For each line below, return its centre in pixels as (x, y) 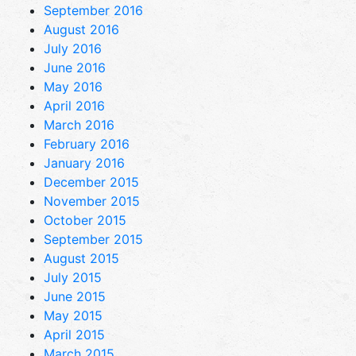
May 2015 (73, 315)
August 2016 (81, 29)
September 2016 (93, 10)
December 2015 (91, 182)
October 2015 (85, 220)
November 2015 (92, 201)
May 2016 (73, 86)
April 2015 (74, 334)
